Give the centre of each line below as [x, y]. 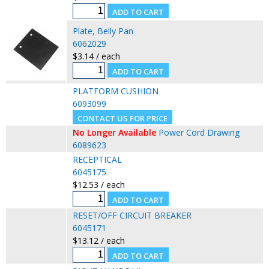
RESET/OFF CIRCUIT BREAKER [132, 215]
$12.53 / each [98, 184]
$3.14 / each [96, 56]
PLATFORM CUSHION [115, 91]
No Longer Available [114, 132]
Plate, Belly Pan [103, 31]
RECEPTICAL [97, 159]
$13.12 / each [98, 240]
